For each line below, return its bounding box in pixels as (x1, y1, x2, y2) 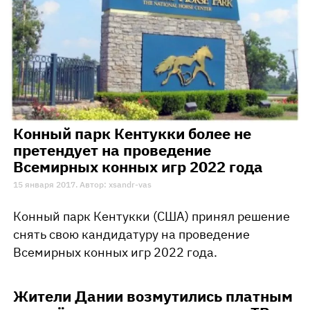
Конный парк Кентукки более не (13, 122, 251, 143)
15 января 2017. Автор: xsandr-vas (13, 179, 152, 190)
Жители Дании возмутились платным (13, 285, 293, 306)
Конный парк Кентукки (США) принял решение (13, 208, 290, 224)
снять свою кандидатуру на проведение (13, 226, 250, 242)
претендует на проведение (13, 139, 211, 160)
